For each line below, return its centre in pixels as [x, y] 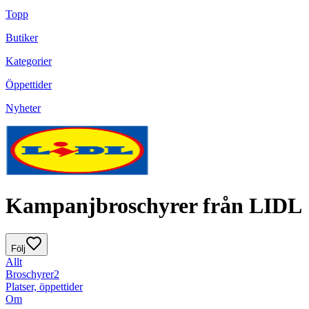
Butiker [22, 38]
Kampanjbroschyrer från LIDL [154, 205]
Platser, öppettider [44, 287]
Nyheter [23, 108]
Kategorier [29, 61]
